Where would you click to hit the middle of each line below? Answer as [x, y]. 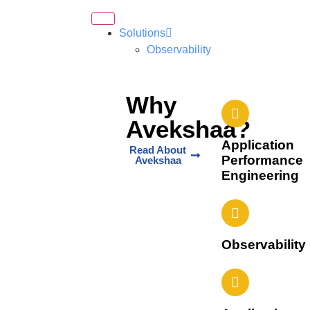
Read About [158, 150]
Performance [262, 160]
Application [257, 145]
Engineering [260, 175]
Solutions [142, 33]
